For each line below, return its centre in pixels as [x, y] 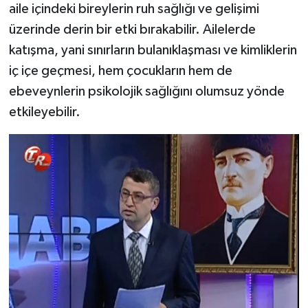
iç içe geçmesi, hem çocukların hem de [120, 70]
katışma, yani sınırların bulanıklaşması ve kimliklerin [153, 50]
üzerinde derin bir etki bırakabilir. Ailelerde [132, 29]
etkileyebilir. [44, 112]
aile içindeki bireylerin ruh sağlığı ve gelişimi [134, 9]
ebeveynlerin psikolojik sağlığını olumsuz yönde [146, 91]
